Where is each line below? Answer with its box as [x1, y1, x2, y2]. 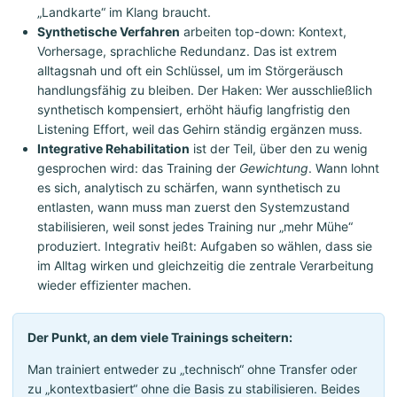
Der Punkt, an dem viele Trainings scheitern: [27, 330, 292, 346]
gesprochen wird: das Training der [37, 160, 239, 176]
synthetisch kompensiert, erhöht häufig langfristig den [37, 102, 350, 118]
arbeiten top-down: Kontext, [180, 24, 346, 40]
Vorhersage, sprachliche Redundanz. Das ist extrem [37, 43, 337, 59]
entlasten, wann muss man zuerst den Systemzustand [37, 199, 350, 215]
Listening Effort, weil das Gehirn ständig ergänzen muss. [37, 121, 362, 137]
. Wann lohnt [308, 160, 379, 176]
